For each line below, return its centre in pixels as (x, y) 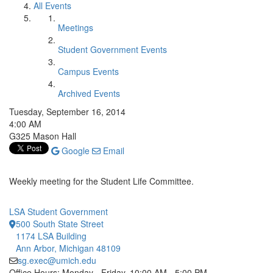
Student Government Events (112, 49)
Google (74, 151)
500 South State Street (60, 224)
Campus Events (88, 71)
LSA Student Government (58, 211)
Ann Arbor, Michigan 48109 (68, 248)
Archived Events (89, 93)
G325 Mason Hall (43, 136)
